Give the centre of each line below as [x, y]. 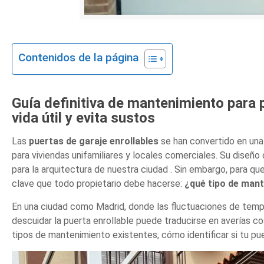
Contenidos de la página [79, 58]
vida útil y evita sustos [84, 118]
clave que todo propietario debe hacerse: [98, 184]
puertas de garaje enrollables [94, 141]
